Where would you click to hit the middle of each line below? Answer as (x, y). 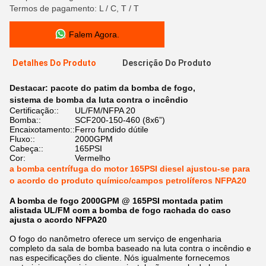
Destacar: (30, 88)
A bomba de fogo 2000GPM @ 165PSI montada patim (116, 201)
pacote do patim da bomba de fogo (122, 88)
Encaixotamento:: (42, 129)
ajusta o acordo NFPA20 (58, 220)
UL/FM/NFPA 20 (105, 110)
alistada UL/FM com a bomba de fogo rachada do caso (120, 210)
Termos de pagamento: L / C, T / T (74, 8)
